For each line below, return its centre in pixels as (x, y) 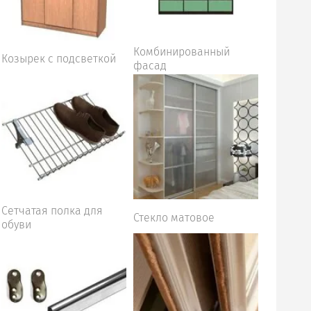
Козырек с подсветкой (59, 59)
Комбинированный (182, 52)
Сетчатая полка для (52, 211)
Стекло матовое (174, 218)
